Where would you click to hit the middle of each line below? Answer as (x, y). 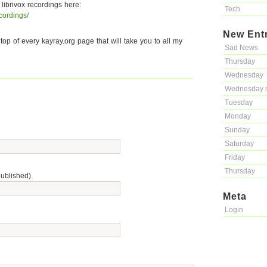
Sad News (241, 48)
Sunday (237, 130)
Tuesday (239, 103)
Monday (238, 116)
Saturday (239, 144)
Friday (235, 157)
